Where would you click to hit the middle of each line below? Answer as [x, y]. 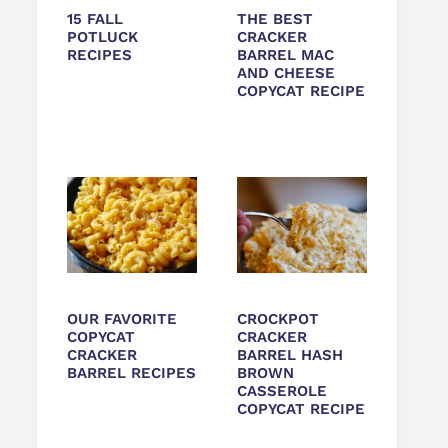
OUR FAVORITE [122, 319]
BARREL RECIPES [131, 373]
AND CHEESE [286, 73]
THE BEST [275, 19]
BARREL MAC [285, 55]
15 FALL [95, 19]
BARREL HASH [290, 355]
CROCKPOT [278, 319]
